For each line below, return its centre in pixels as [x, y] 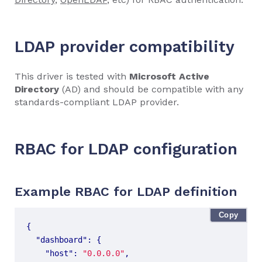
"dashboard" [61, 239]
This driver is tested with [72, 76]
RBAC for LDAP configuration [126, 149]
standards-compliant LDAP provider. [97, 102]
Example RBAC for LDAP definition [126, 191]
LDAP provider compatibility [125, 46]
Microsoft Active [169, 76]
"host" [59, 253]
